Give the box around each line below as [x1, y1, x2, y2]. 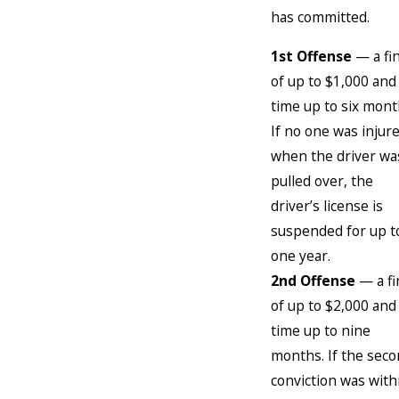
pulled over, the [271, 170, 373, 191]
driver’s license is [271, 195, 383, 216]
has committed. [271, 7, 370, 28]
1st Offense [271, 45, 352, 66]
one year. [271, 245, 330, 265]
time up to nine [271, 320, 370, 340]
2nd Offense [271, 270, 359, 290]
